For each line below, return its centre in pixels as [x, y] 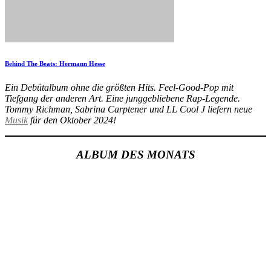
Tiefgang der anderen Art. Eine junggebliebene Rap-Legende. [122, 98]
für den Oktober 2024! [72, 120]
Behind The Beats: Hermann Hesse [55, 63]
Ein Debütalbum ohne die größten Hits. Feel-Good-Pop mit [119, 87]
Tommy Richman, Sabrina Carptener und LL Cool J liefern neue [129, 109]
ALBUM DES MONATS [135, 154]
